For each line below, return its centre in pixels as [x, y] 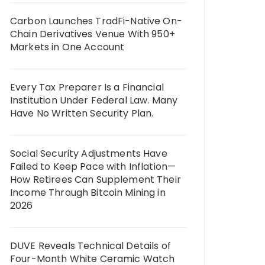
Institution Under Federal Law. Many [94, 100]
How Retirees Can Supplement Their [96, 180]
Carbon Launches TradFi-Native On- [96, 21]
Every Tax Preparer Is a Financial [87, 87]
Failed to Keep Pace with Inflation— [93, 167]
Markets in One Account [67, 47]
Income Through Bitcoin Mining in [88, 193]
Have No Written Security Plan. [82, 113]
